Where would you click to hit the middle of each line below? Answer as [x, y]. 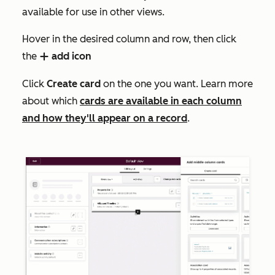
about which [51, 101]
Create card [74, 84]
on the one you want [148, 84]
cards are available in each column [161, 101]
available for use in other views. [93, 12]
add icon [72, 56]
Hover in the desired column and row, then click [129, 39]
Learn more [227, 84]
